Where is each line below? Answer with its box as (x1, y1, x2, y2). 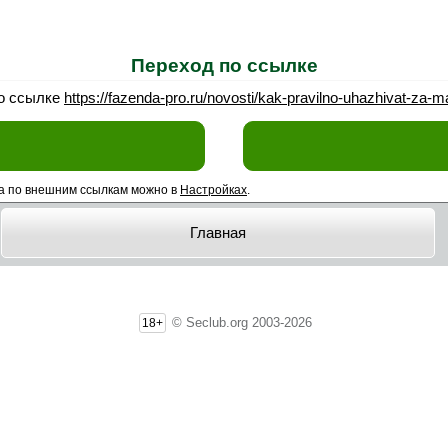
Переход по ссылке (130, 55, 318, 76)
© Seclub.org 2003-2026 (167, 314, 312, 330)
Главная (189, 224, 246, 241)
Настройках (180, 182, 247, 197)
